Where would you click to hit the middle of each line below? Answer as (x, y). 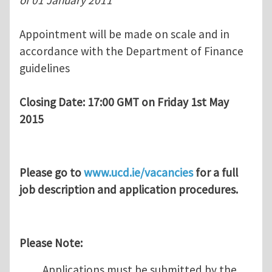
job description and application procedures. (129, 190)
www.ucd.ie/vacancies (138, 173)
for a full (216, 173)
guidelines (45, 68)
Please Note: (51, 243)
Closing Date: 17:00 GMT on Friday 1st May (124, 102)
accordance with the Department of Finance (131, 51)
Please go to (52, 173)
